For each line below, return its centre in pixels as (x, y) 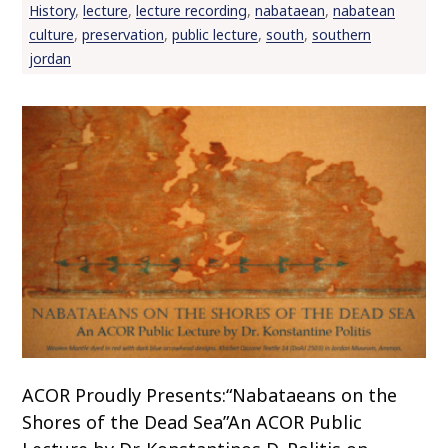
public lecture (214, 35)
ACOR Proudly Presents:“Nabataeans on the (210, 395)
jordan (49, 59)
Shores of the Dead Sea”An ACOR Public (192, 422)
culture (51, 35)
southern (341, 35)
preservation (122, 35)
